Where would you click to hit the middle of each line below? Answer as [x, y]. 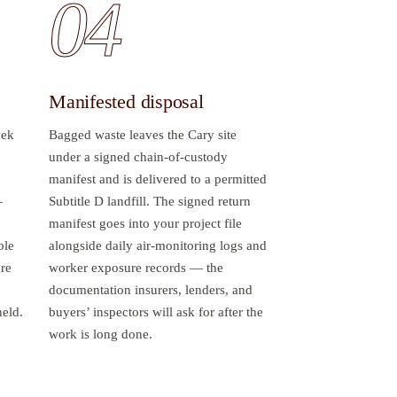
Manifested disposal [126, 101]
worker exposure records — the [136, 267]
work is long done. [101, 334]
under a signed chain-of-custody [138, 156]
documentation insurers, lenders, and [151, 289]
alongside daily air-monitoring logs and [158, 245]
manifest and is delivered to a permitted [158, 179]
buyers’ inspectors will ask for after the [156, 311]
